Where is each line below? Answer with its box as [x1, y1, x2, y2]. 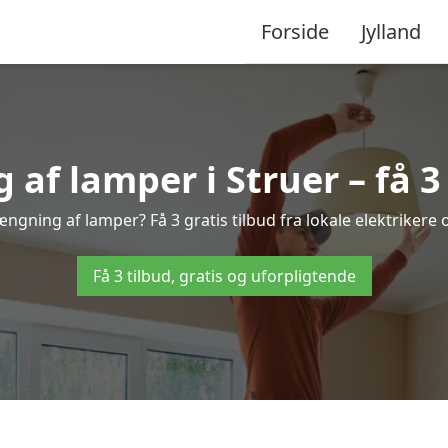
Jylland [361, 17, 421, 45]
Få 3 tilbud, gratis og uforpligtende [92, 265, 356, 287]
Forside [261, 17, 329, 45]
